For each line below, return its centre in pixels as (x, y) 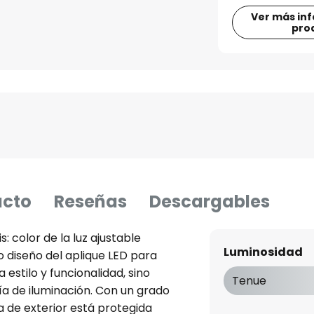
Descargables (210, 202)
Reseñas (90, 202)
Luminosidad (263, 252)
